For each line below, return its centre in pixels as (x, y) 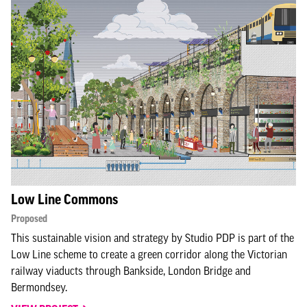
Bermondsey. (39, 287)
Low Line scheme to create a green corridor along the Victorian (149, 254)
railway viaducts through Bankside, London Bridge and (131, 271)
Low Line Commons (64, 199)
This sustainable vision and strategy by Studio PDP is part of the (152, 238)
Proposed (29, 219)
